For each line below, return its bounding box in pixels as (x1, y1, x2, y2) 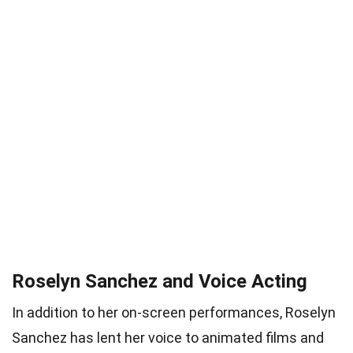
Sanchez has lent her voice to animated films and (12, 329, 324, 347)
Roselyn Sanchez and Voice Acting (12, 270, 307, 293)
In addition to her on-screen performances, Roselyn (12, 304, 336, 321)
